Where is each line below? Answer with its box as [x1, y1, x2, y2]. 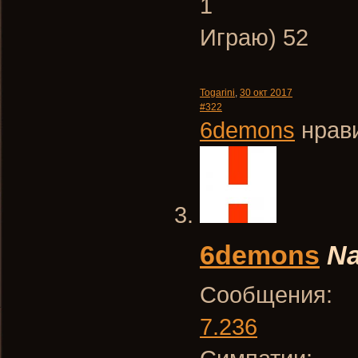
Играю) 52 [200, 24, 308, 50]
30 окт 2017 [240, 87, 292, 98]
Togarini [200, 87, 235, 98]
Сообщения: [200, 281, 332, 308]
